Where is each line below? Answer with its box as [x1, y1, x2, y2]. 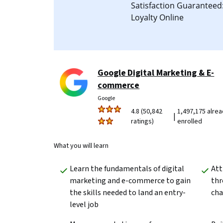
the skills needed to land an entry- [70, 187, 186, 198]
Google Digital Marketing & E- [98, 67, 215, 79]
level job [70, 199, 99, 210]
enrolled [177, 116, 202, 126]
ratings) [131, 116, 154, 126]
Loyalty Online [131, 12, 184, 23]
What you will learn [54, 141, 109, 151]
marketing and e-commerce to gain [70, 175, 191, 186]
